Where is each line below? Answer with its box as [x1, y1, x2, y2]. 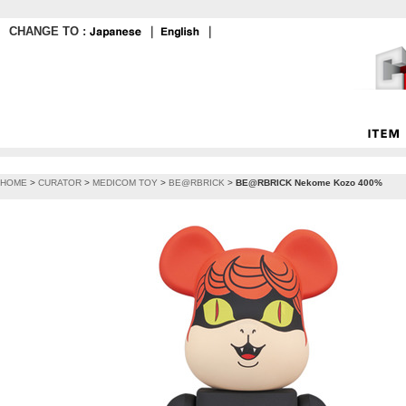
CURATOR [38, 178, 82, 188]
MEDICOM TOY [92, 178, 158, 188]
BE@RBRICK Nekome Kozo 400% [236, 178, 382, 188]
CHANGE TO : [9, 24, 90, 38]
